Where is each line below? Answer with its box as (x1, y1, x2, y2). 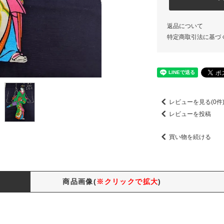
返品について (167, 22, 203, 29)
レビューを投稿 (169, 110, 211, 117)
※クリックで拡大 (96, 177, 158, 186)
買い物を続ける (169, 133, 211, 140)
